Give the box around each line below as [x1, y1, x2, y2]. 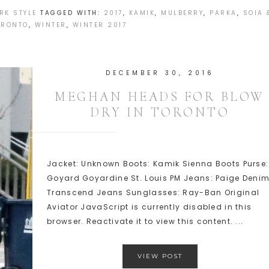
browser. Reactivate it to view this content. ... [47, 216, 244, 226]
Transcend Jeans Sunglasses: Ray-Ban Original [47, 187, 260, 198]
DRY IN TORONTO [90, 104, 229, 120]
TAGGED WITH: [40, 8, 104, 17]
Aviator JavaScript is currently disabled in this [47, 202, 252, 212]
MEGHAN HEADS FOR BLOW [55, 89, 265, 104]
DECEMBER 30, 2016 [105, 68, 214, 77]
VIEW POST [137, 252, 183, 260]
